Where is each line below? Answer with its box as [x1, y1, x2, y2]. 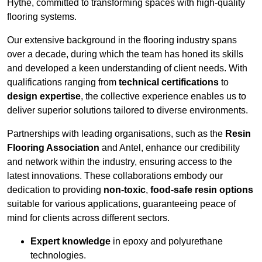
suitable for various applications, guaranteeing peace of [7, 199, 236, 209]
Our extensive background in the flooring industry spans [7, 35, 237, 46]
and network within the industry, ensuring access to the [7, 157, 232, 167]
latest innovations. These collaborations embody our [7, 171, 223, 181]
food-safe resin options [150, 185, 253, 195]
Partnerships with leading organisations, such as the [7, 129, 225, 139]
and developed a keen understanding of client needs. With [7, 63, 247, 74]
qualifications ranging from [7, 77, 119, 88]
